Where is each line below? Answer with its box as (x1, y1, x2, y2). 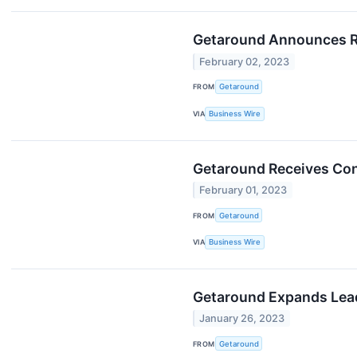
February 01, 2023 (199, 183, 288, 196)
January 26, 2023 (199, 312, 285, 325)
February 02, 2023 (199, 55, 290, 68)
